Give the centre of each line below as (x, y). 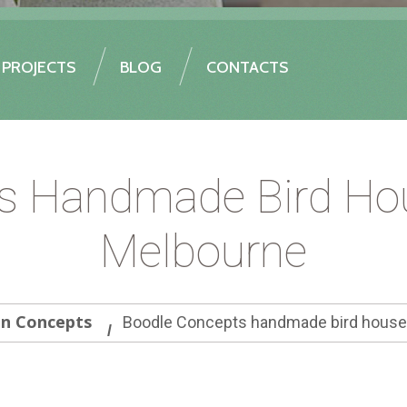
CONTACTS (247, 67)
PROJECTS (39, 67)
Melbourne (203, 252)
